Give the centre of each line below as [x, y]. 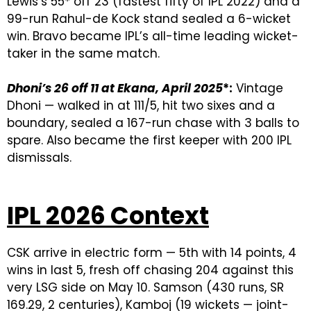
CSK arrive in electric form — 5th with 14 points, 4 [152, 252]
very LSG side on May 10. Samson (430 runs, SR [145, 287]
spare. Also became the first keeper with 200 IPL [149, 140]
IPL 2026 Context [108, 215]
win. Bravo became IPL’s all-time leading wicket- [153, 36]
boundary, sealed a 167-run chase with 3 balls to [153, 123]
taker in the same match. [83, 53]
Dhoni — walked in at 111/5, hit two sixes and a [141, 105]
